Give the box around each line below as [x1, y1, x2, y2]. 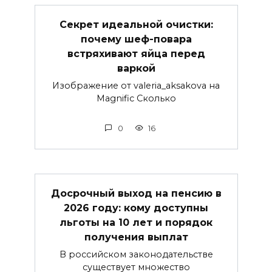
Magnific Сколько [96, 92, 176, 104]
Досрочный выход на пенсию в [50, 187, 222, 199]
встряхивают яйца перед [67, 47, 205, 59]
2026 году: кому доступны [64, 202, 208, 214]
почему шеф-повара [80, 33, 192, 45]
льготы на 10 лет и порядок [59, 216, 212, 228]
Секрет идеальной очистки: [59, 18, 213, 30]
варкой [117, 62, 155, 74]
